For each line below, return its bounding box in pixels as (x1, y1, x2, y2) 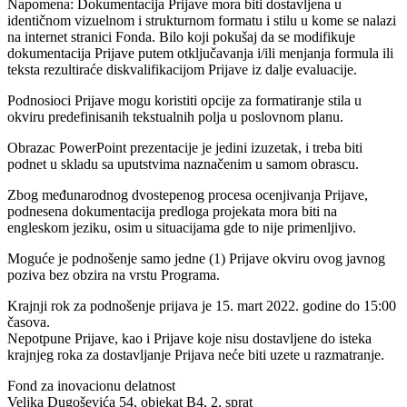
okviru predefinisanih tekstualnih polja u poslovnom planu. (7, 109, 343, 125)
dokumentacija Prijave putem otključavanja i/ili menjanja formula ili (7, 45, 393, 62)
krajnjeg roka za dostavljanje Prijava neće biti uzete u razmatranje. (7, 347, 384, 363)
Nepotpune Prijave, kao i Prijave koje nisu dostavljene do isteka (7, 331, 372, 347)
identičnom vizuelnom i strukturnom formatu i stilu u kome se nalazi (7, 13, 396, 29)
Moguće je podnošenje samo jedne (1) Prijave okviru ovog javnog (7, 251, 385, 267)
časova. (7, 314, 50, 331)
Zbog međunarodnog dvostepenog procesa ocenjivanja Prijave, (7, 187, 368, 203)
